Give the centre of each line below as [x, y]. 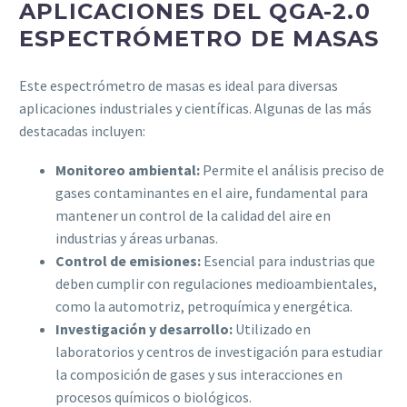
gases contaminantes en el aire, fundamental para [212, 192]
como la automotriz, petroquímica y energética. [204, 306]
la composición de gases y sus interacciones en [199, 374]
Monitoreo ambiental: [128, 169]
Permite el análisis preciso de [292, 169]
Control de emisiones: [128, 260]
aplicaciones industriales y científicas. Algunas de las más [195, 109]
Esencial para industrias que [288, 260]
